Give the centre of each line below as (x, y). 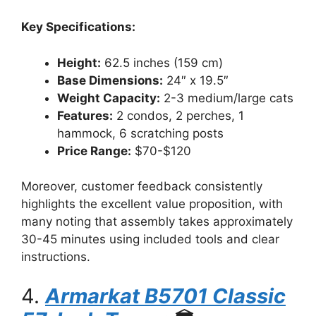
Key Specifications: (78, 27)
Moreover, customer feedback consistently (142, 186)
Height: (79, 62)
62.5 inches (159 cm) (162, 62)
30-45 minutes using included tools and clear (150, 239)
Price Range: (94, 151)
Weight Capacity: (109, 98)
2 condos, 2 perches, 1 (178, 115)
